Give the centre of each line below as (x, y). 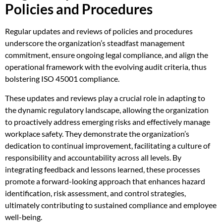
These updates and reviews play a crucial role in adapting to (105, 98)
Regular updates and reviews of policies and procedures (99, 31)
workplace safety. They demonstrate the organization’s (97, 133)
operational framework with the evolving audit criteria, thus (106, 67)
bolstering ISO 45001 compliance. (62, 79)
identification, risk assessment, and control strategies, (95, 193)
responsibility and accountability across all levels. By (93, 157)
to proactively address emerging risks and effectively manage (108, 121)
